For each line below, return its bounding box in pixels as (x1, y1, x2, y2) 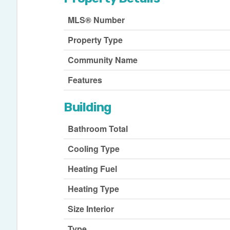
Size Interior (68, 202, 114, 215)
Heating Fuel (68, 162, 118, 175)
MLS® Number (68, 13, 125, 26)
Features (68, 73, 103, 86)
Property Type (68, 33, 123, 46)
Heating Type (68, 182, 120, 195)
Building (64, 100, 111, 114)
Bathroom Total (68, 122, 128, 135)
